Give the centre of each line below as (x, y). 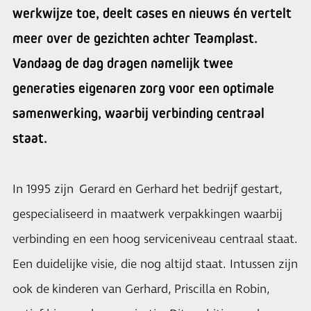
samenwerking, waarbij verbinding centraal (138, 113)
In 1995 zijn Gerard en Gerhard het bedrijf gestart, (148, 190)
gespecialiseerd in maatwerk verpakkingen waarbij (148, 215)
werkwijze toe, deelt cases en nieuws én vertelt (152, 13)
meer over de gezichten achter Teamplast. (135, 38)
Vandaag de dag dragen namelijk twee (123, 63)
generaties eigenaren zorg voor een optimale (143, 88)
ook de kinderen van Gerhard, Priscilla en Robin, (141, 289)
